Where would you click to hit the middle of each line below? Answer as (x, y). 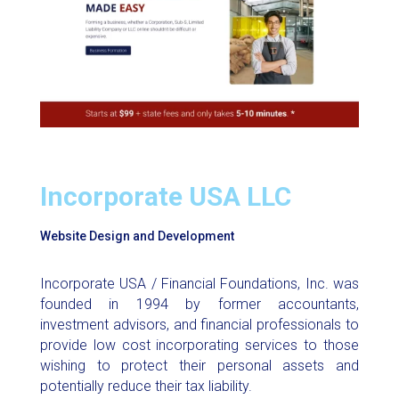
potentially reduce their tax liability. (146, 386)
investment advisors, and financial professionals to (199, 324)
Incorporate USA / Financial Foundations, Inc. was (199, 283)
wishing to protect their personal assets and (199, 365)
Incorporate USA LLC (165, 196)
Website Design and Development (137, 236)
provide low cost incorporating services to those (199, 345)
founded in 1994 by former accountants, (199, 304)
